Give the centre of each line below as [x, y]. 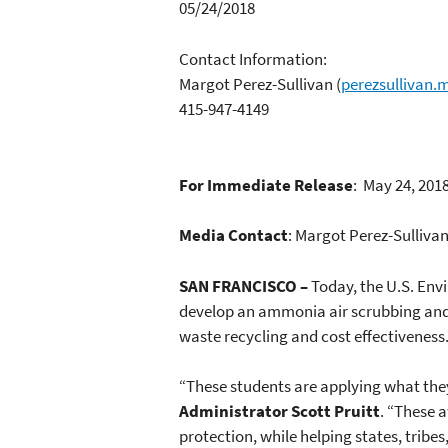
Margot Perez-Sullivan [256, 83]
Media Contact [233, 235]
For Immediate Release [266, 184]
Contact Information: [254, 58]
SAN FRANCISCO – [245, 285]
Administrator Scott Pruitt [279, 411]
